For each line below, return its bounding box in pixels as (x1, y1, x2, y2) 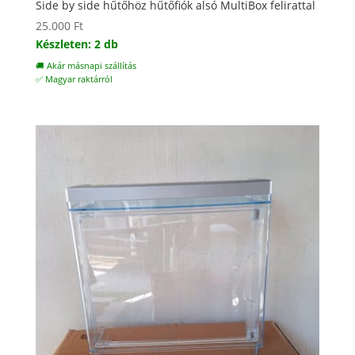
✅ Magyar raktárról (35, 73, 113, 85)
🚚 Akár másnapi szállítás (35, 59, 136, 71)
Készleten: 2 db (35, 36, 118, 52)
